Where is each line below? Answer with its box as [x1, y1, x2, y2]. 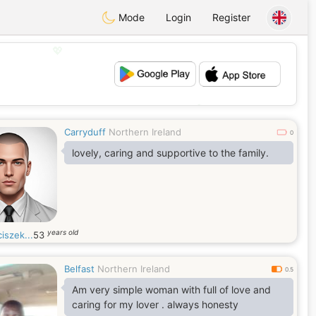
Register [212, 11, 250, 23]
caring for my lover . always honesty [72, 298, 238, 310]
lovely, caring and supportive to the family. [72, 147, 269, 159]
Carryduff [64, 126, 106, 138]
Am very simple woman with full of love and [72, 284, 271, 296]
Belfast [64, 263, 95, 274]
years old [47, 228, 78, 236]
